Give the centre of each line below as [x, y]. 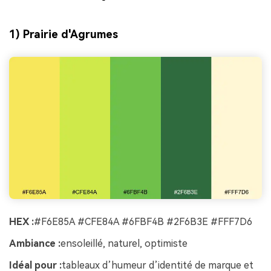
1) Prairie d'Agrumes [64, 34]
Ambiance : [35, 243]
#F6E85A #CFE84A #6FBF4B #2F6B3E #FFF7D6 [143, 222]
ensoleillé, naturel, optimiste [124, 243]
